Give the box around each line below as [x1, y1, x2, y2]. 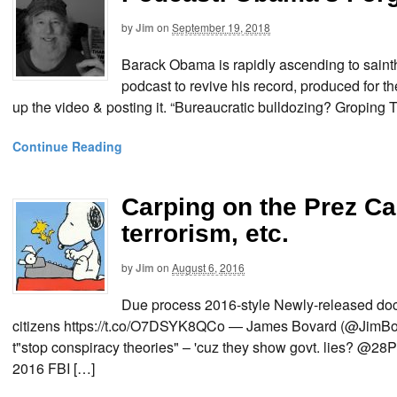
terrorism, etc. [121, 219, 289, 247]
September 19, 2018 [172, 19, 270, 35]
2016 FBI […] [12, 358, 95, 379]
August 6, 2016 [172, 259, 245, 275]
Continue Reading [12, 137, 122, 156]
